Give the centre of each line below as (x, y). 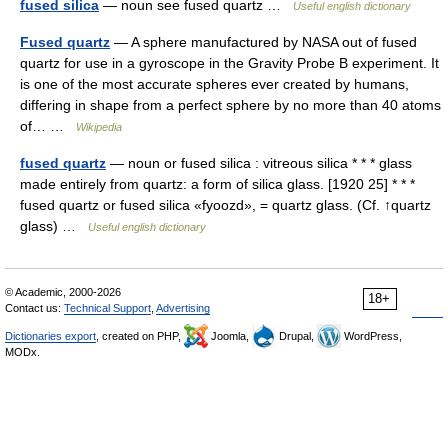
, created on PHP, (140, 336)
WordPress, (371, 336)
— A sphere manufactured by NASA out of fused (263, 42)
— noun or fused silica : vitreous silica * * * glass (259, 163)
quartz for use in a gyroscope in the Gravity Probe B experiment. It (229, 63)
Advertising (183, 308)
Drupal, (296, 336)
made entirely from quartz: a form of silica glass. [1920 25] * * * (217, 184)
